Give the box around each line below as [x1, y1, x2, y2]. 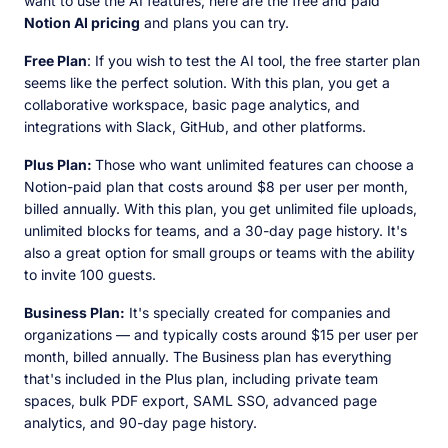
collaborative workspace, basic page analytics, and [24, 96, 360, 114]
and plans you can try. [140, 14, 293, 32]
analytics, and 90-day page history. [24, 414, 261, 432]
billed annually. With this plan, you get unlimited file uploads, [24, 200, 417, 218]
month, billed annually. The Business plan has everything [24, 348, 392, 366]
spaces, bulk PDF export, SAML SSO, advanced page [24, 392, 377, 410]
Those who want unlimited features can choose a [95, 156, 414, 174]
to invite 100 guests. [24, 266, 160, 284]
